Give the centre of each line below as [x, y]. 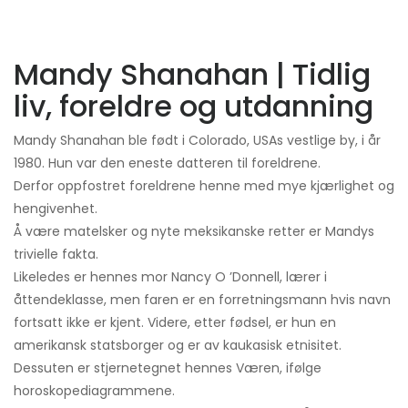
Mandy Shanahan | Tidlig [192, 75]
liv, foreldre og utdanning [194, 107]
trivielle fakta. [56, 255]
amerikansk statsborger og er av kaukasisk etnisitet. [178, 346]
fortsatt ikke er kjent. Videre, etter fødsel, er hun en [175, 323]
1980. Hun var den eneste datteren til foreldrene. [167, 163]
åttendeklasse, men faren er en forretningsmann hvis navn [202, 300]
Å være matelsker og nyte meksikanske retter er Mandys [194, 232]
